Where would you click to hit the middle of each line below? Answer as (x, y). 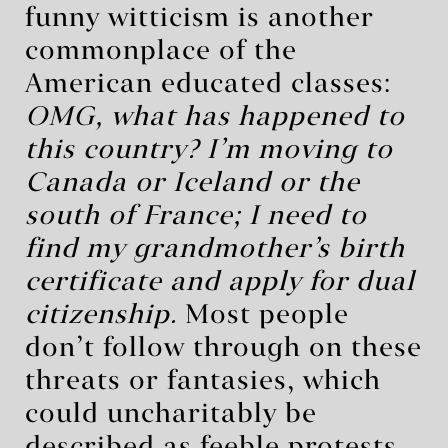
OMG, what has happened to (215, 117)
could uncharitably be (171, 414)
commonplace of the (161, 51)
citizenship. (101, 315)
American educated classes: (208, 84)
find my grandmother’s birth (215, 249)
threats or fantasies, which (203, 381)
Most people (263, 315)
